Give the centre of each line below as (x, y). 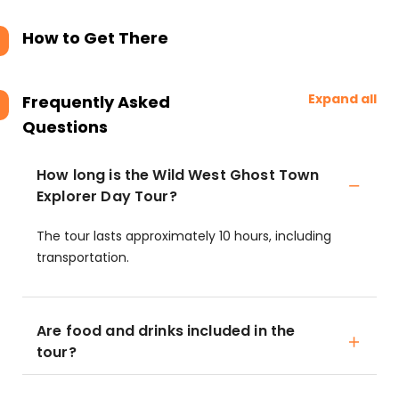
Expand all (342, 99)
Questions (65, 127)
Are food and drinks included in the (166, 331)
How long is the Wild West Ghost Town (178, 175)
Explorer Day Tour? (107, 196)
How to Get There (95, 38)
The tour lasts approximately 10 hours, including (184, 236)
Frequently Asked (96, 102)
